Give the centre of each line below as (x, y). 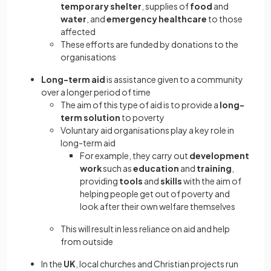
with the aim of (212, 181)
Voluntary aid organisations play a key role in (147, 130)
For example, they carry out (134, 155)
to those (225, 19)
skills (171, 181)
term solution (90, 117)
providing (100, 181)
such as (117, 168)
